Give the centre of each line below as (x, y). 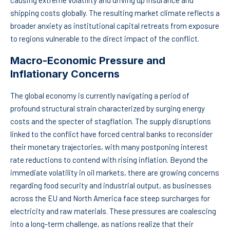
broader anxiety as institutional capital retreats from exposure (115, 26)
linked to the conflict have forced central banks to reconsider (111, 134)
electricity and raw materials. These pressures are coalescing (113, 211)
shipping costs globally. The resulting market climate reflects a (115, 13)
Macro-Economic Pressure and (88, 61)
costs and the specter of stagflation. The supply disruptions (111, 121)
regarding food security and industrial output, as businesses (111, 186)
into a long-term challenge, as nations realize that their (102, 224)
